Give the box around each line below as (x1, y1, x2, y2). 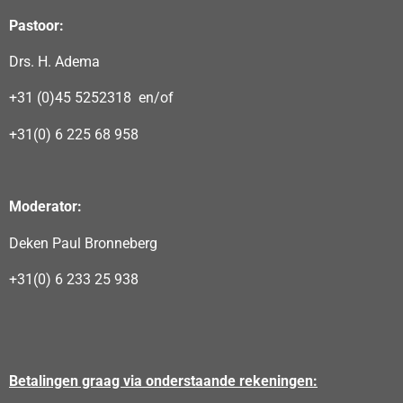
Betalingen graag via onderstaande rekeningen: (9, 372, 318, 390)
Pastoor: (9, 16, 64, 34)
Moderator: (9, 198, 82, 216)
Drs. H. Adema (9, 52, 100, 70)
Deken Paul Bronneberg (9, 234, 157, 252)
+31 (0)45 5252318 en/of (9, 89, 174, 107)
